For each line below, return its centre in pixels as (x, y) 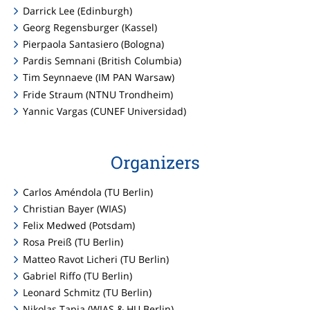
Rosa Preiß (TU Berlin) (73, 242)
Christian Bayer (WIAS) (75, 208)
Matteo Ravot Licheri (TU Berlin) (96, 259)
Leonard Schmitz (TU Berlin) (88, 292)
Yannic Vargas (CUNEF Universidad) (105, 111)
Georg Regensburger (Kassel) (90, 27)
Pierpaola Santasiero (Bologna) (94, 44)
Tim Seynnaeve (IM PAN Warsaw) (99, 77)
